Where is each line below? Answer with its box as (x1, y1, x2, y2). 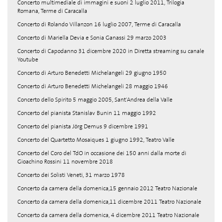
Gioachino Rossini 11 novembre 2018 (17, 158, 113, 166)
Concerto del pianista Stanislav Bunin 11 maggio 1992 (17, 109, 156, 117)
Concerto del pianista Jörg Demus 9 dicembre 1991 (17, 122, 148, 130)
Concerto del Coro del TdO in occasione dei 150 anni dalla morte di (17, 149, 186, 157)
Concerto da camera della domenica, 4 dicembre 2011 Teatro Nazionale (17, 211, 199, 219)
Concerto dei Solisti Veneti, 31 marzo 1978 (17, 171, 125, 179)
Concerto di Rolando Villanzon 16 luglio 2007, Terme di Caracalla (17, 20, 181, 28)
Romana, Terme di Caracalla (17, 7, 87, 15)
